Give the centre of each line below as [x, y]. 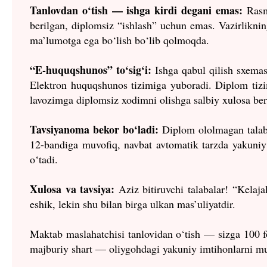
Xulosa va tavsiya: [72, 189]
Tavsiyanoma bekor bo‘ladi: [94, 129]
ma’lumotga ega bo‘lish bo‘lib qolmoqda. [119, 40]
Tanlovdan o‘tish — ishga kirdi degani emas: [136, 10]
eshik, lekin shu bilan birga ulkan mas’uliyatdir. [134, 204]
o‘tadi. [44, 159]
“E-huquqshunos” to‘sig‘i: [91, 69]
